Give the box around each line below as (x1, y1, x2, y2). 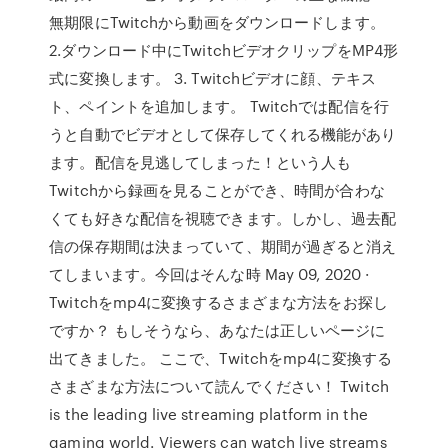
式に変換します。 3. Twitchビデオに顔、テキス (49, 67, 376, 89)
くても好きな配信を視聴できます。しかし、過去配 (49, 207, 397, 229)
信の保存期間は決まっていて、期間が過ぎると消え (49, 235, 397, 257)
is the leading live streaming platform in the (49, 403, 368, 425)
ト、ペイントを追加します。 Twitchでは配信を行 (49, 95, 389, 117)
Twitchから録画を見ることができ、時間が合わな (49, 179, 385, 201)
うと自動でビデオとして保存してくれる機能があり (49, 123, 397, 145)
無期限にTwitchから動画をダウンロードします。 (49, 11, 385, 33)
